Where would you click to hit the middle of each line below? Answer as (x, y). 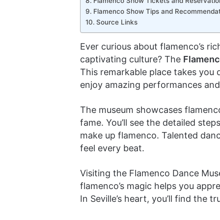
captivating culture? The (131, 59)
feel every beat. (112, 148)
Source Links (117, 22)
